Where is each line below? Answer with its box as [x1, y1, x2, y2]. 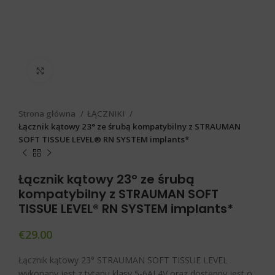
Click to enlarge [52, 65, 108, 76]
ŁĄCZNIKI [87, 108, 126, 120]
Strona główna [18, 108, 77, 120]
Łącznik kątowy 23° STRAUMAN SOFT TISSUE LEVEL [18, 254, 228, 266]
